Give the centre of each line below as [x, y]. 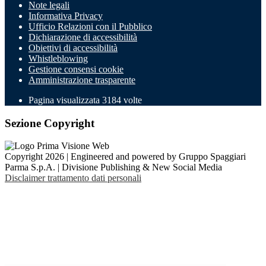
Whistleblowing [58, 58]
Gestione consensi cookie [76, 69]
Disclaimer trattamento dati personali [73, 178]
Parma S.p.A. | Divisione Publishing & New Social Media [113, 167]
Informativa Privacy [66, 15]
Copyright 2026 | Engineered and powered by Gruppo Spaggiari [125, 157]
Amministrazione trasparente [82, 80]
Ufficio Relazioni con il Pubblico [90, 26]
